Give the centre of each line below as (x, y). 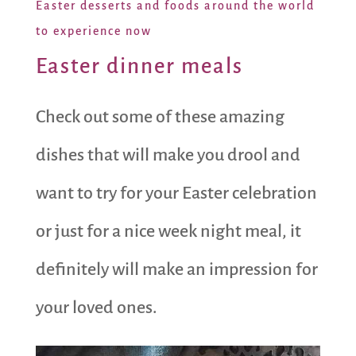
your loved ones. (96, 308)
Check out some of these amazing (160, 117)
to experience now (93, 31)
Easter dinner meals (139, 67)
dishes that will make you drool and (168, 155)
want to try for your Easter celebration (176, 193)
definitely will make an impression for (176, 270)
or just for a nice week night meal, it (168, 232)
